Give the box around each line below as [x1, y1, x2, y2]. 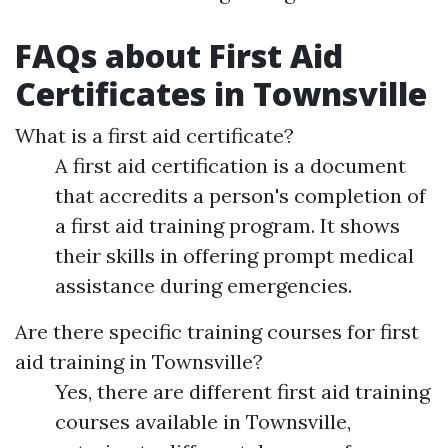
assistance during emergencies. [55, 273, 352, 299]
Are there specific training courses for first [15, 319, 419, 345]
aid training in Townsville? [15, 349, 263, 375]
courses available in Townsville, [55, 409, 351, 435]
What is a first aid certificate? [15, 123, 294, 149]
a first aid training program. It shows [55, 213, 400, 239]
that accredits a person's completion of [55, 183, 426, 209]
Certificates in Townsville [15, 72, 427, 116]
